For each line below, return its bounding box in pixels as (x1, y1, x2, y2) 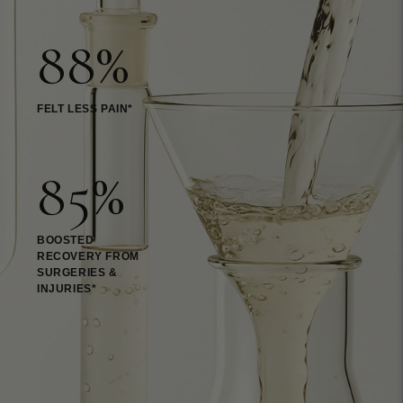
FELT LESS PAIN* (37, 102, 133, 115)
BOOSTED (37, 233, 94, 246)
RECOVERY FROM (37, 249, 139, 263)
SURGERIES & (37, 265, 118, 279)
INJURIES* (37, 282, 97, 295)
